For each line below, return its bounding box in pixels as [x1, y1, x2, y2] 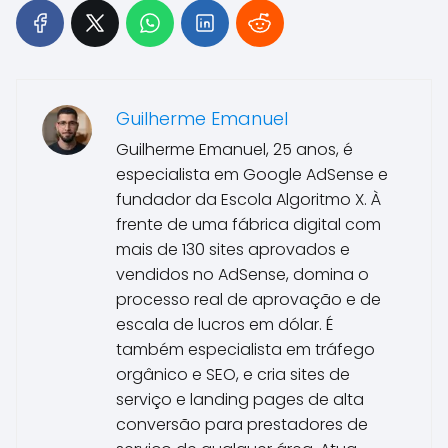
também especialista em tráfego [116, 338, 375, 362]
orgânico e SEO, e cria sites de [116, 363, 350, 387]
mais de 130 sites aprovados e [116, 238, 350, 262]
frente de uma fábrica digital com [116, 213, 381, 237]
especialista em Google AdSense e [116, 163, 388, 187]
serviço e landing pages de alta [116, 388, 364, 412]
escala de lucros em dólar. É [116, 313, 333, 337]
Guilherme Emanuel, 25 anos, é [116, 138, 353, 162]
